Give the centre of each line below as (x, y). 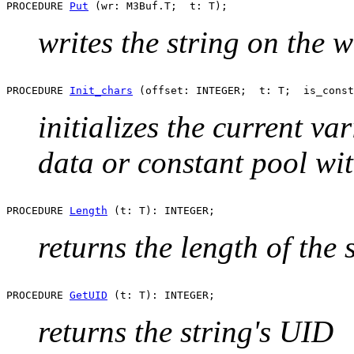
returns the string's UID (186, 331)
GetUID (88, 295)
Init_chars (101, 90)
